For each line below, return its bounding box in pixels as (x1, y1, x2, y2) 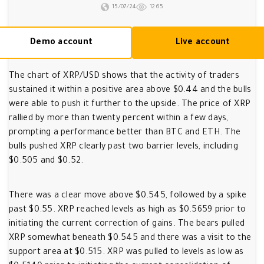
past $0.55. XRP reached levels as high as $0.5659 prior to (9, 206, 246, 215)
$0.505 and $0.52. (9, 157, 84, 166)
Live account (175, 38, 230, 48)
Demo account (30, 38, 93, 48)
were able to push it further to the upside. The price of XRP (9, 100, 250, 110)
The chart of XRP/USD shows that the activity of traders (9, 72, 239, 81)
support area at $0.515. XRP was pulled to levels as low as (9, 248, 244, 258)
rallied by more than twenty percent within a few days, (9, 114, 229, 124)
